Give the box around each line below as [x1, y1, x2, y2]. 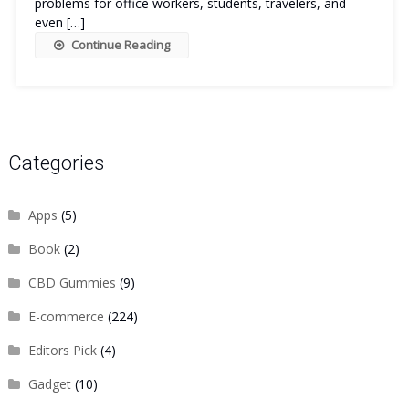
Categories [7, 152, 104, 174]
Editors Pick [27, 341, 97, 359]
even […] [34, 14, 85, 31]
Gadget [27, 375, 71, 393]
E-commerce [27, 308, 104, 325]
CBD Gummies [27, 274, 116, 291]
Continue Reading [70, 37, 170, 53]
